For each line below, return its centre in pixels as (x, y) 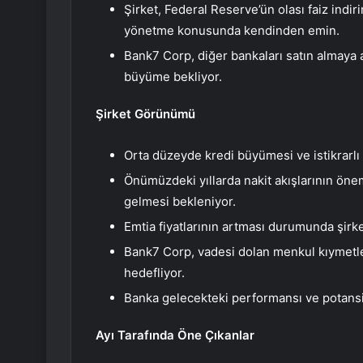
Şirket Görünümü (145, 114)
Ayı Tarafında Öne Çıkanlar (175, 335)
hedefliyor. (154, 273)
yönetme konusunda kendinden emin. (232, 31)
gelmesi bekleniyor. (180, 202)
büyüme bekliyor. (173, 77)
